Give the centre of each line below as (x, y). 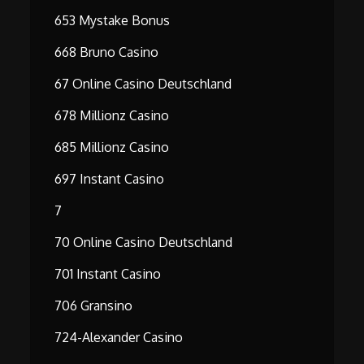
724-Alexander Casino (119, 338)
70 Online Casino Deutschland (144, 243)
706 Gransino (94, 306)
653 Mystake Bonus (113, 21)
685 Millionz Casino (112, 147)
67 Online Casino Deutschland (143, 84)
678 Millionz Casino (112, 116)
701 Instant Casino (108, 274)
